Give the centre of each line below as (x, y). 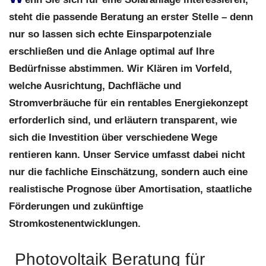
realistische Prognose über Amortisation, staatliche (130, 189)
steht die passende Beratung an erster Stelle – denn (131, 17)
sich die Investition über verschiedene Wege (113, 137)
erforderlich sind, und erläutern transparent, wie (123, 120)
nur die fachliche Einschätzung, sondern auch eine (128, 172)
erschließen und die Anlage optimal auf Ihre (112, 51)
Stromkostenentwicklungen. (75, 223)
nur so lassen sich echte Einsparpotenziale (110, 34)
